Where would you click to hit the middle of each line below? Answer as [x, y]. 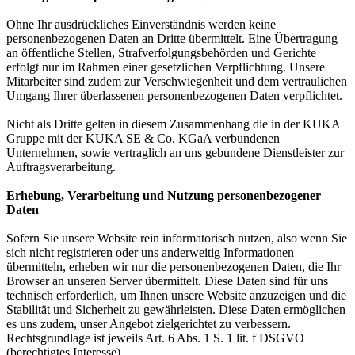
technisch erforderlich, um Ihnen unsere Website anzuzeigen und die [176, 295]
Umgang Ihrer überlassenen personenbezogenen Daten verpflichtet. [174, 95]
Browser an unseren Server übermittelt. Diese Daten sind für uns [167, 281]
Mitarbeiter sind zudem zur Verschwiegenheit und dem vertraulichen [177, 81]
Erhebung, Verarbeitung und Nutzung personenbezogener [164, 195]
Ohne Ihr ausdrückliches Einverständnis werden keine [141, 24]
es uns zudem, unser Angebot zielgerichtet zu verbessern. [149, 324]
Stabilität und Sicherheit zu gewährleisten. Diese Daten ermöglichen [176, 309]
